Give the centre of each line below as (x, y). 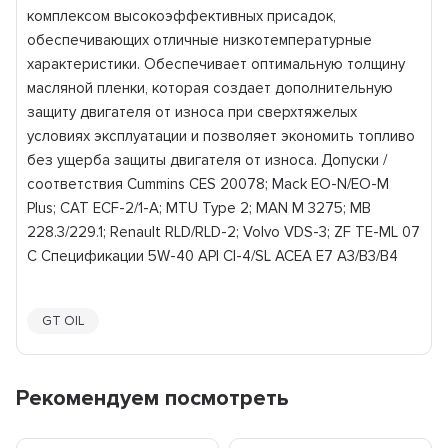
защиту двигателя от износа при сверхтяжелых (192, 111)
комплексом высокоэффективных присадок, (182, 15)
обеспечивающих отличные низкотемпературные (200, 39)
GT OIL (63, 320)
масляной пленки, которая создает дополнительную (210, 87)
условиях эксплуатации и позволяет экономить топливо (221, 135)
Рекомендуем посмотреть (153, 398)
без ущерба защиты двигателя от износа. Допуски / (207, 159)
